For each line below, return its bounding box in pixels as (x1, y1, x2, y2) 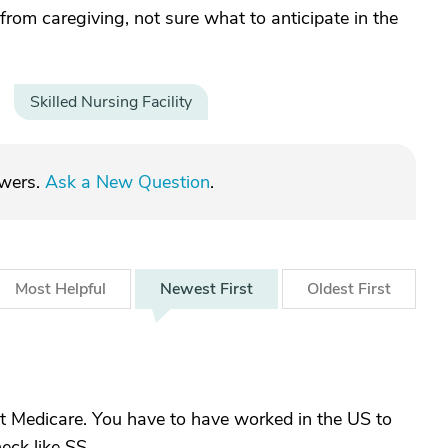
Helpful (55, 278, 106, 300)
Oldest (307, 278, 358, 300)
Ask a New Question (45, 170, 210, 194)
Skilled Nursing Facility (30, 91, 192, 113)
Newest (160, 278, 220, 300)
